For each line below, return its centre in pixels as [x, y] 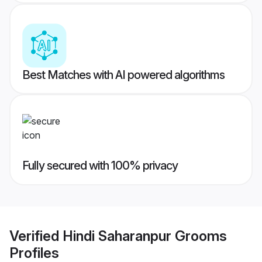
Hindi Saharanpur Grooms [145, 236]
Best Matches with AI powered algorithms [123, 75]
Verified [36, 236]
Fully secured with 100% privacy [100, 166]
